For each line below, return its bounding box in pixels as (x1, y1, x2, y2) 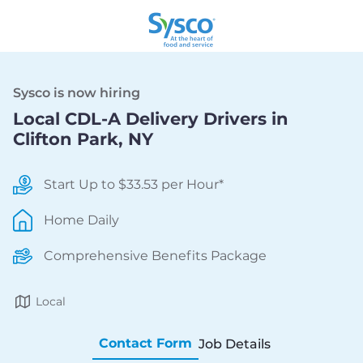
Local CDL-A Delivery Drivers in (13, 109, 288, 129)
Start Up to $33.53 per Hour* (44, 177, 224, 192)
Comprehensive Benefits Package (44, 248, 267, 263)
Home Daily (44, 212, 119, 228)
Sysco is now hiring (13, 85, 140, 100)
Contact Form (99, 335, 192, 351)
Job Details (199, 336, 271, 352)
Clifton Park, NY (13, 129, 153, 149)
